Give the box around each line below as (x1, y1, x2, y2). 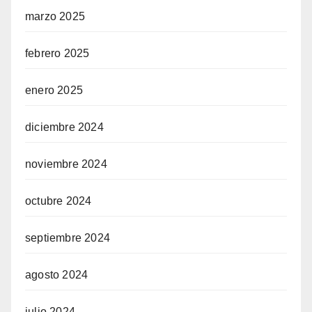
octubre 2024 (25, 195, 92, 208)
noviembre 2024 (25, 158, 107, 171)
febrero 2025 (25, 47, 90, 60)
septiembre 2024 (25, 232, 110, 244)
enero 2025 (25, 84, 83, 97)
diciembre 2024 (25, 121, 104, 134)
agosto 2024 (25, 269, 88, 281)
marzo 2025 (25, 10, 85, 23)
